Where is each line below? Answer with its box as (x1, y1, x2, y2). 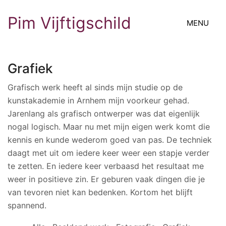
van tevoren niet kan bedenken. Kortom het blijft (8, 187, 193, 197)
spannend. (8, 200, 46, 210)
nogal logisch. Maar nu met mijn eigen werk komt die (8, 121, 210, 132)
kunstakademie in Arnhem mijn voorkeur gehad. (8, 95, 189, 105)
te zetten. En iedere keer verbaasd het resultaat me (8, 160, 204, 171)
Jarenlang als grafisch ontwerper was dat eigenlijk (8, 108, 200, 119)
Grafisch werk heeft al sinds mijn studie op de (8, 82, 183, 92)
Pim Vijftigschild (8, 13, 131, 33)
